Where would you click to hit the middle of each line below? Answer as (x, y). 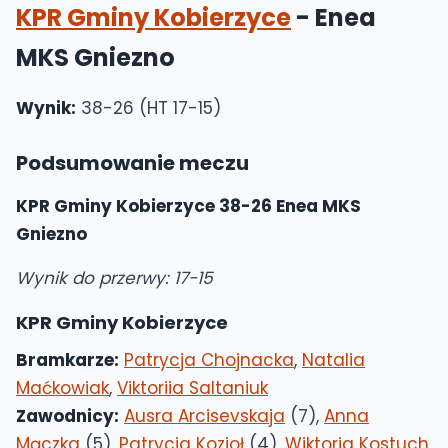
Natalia (333, 360)
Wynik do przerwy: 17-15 (114, 278)
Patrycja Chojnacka (209, 360)
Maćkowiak (62, 388)
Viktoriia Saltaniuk (192, 388)
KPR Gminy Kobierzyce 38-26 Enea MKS (188, 206)
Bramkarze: (67, 360)
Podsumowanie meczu (132, 163)
